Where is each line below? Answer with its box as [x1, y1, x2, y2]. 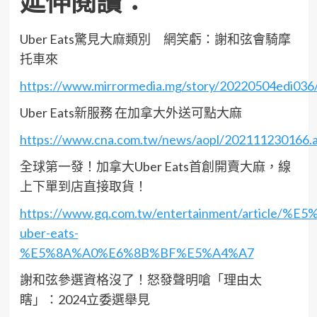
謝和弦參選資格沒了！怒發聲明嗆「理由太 [19, 272, 262, 288]
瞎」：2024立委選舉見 [19, 292, 150, 308]
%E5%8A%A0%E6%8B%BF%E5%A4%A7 [19, 245, 254, 261]
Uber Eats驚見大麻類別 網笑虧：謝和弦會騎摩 [19, 31, 291, 47]
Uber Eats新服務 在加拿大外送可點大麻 [19, 105, 242, 121]
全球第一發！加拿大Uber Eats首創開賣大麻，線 [19, 158, 291, 175]
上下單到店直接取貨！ [19, 178, 147, 195]
